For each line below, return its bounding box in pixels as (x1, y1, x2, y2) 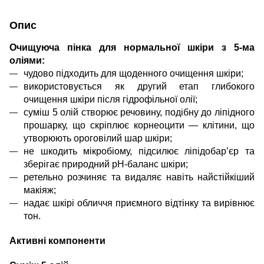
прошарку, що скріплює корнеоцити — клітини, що (24, 120, 255, 130)
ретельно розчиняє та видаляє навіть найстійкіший (24, 172, 255, 182)
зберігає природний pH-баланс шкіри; (24, 159, 188, 169)
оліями (9, 55, 42, 65)
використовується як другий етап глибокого (24, 81, 255, 91)
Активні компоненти (9, 236, 105, 246)
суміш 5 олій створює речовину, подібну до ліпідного (24, 107, 255, 117)
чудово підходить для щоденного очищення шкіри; (24, 68, 243, 78)
